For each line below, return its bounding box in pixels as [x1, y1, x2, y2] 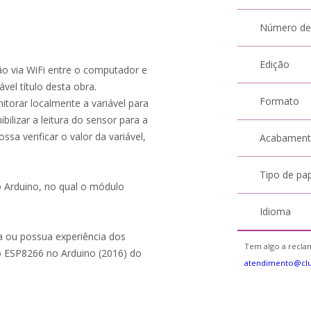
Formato [260, 94, 300, 108]
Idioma [260, 205, 292, 218]
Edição [260, 58, 290, 71]
